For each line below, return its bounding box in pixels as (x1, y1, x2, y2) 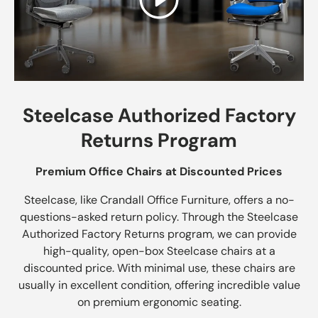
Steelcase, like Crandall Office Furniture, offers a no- (23, 192, 295, 207)
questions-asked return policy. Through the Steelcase (20, 209, 298, 224)
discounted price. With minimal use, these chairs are (23, 260, 295, 275)
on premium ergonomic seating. (77, 294, 241, 309)
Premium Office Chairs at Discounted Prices (35, 163, 283, 179)
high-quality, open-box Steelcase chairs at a (43, 243, 275, 258)
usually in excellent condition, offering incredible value (18, 277, 300, 292)
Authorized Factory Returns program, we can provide (21, 226, 297, 241)
